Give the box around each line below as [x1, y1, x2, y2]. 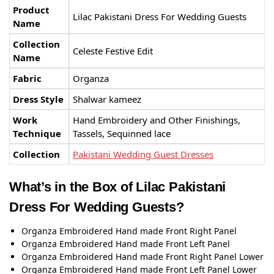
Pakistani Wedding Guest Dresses [73, 148, 213, 161]
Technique [13, 127, 61, 140]
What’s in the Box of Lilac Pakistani [9, 179, 226, 194]
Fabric [13, 72, 42, 85]
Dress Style [13, 93, 64, 106]
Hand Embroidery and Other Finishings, [73, 114, 240, 127]
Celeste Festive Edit [73, 45, 153, 57]
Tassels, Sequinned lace [73, 127, 171, 140]
